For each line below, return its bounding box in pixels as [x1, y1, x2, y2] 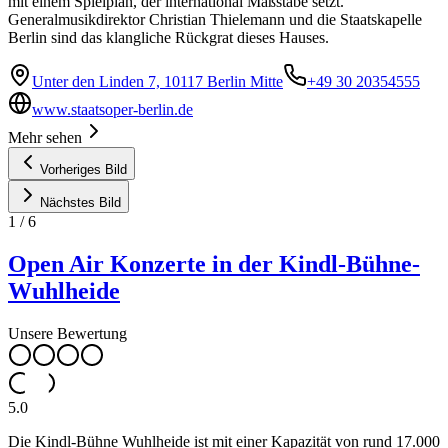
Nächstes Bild [40, 195, 121, 211]
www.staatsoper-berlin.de [32, 101, 193, 119]
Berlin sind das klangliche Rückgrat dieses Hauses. [8, 29, 329, 47]
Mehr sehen [8, 129, 82, 147]
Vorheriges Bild [40, 162, 127, 178]
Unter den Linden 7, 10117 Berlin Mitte [32, 73, 283, 91]
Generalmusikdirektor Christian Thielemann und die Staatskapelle [8, 11, 422, 29]
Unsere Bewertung [8, 325, 127, 343]
